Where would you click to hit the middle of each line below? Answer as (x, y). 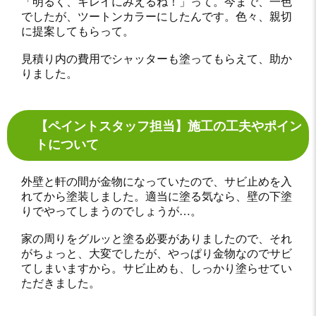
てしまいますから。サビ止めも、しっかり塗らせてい (157, 268)
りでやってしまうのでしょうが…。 (111, 211)
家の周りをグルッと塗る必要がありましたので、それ (157, 238)
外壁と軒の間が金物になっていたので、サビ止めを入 (157, 181)
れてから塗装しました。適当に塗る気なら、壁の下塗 (157, 196)
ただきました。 (61, 283)
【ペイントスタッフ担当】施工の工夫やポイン (169, 126)
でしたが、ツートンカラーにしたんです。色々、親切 (157, 16)
